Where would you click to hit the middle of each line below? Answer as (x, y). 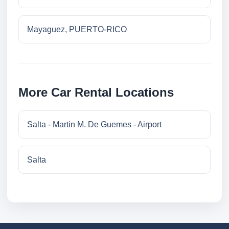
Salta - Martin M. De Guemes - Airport (94, 125)
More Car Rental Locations (96, 93)
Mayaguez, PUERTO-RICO (77, 30)
